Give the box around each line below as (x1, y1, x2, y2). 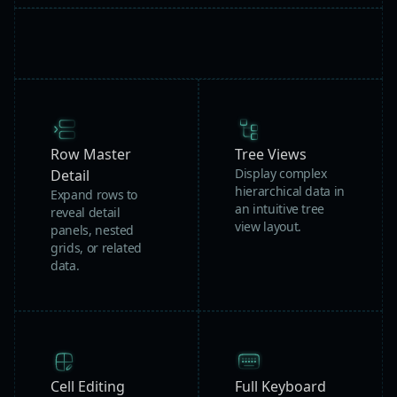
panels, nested (51, 222, 135, 239)
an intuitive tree (235, 200, 325, 218)
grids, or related (51, 239, 143, 257)
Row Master (51, 144, 131, 165)
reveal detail (51, 204, 121, 222)
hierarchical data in (235, 183, 346, 200)
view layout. (235, 218, 301, 236)
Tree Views (235, 144, 307, 165)
